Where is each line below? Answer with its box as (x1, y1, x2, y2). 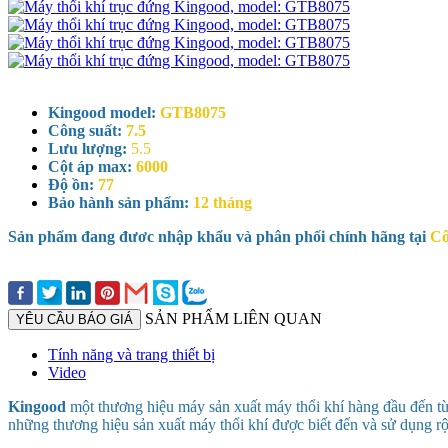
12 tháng (193, 193, 252, 211)
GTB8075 (160, 103, 226, 121)
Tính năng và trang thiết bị (48, 345, 215, 363)
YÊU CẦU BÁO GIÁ (16, 311, 133, 327)
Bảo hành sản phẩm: (48, 193, 189, 211)
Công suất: (48, 121, 126, 139)
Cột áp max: (48, 157, 136, 175)
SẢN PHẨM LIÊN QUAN (145, 309, 322, 327)
